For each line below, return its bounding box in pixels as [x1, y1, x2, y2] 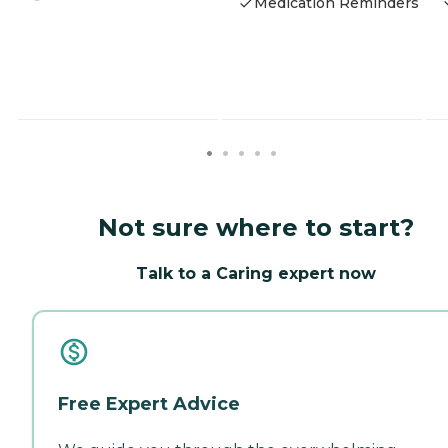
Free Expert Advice [58, 392, 240, 415]
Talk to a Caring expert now [136, 263, 376, 283]
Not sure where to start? [98, 212, 414, 242]
